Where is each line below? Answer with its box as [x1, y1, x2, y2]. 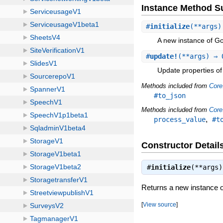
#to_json [154, 91, 186, 100]
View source [143, 201, 177, 208]
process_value [154, 115, 206, 123]
